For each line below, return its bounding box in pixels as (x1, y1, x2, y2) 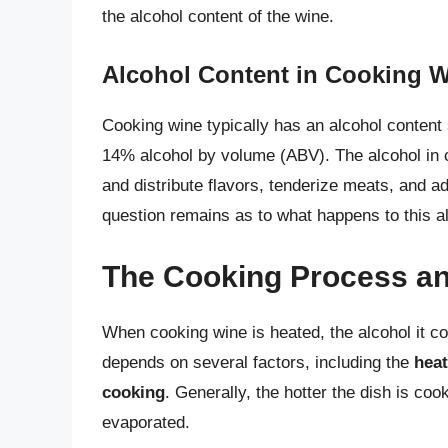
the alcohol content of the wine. (102, 7, 334, 27)
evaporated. (102, 413, 190, 433)
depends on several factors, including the (102, 353, 414, 373)
